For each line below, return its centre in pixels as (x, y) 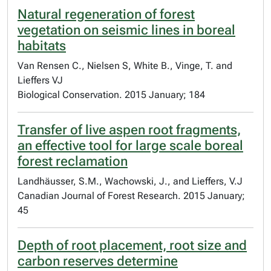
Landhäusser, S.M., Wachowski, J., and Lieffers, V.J (130, 181)
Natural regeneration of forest (106, 14)
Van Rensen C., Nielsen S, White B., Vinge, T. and (125, 66)
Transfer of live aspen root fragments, (129, 130)
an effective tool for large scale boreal (130, 145)
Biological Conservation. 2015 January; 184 (111, 95)
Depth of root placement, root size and (132, 245)
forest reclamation (73, 161)
